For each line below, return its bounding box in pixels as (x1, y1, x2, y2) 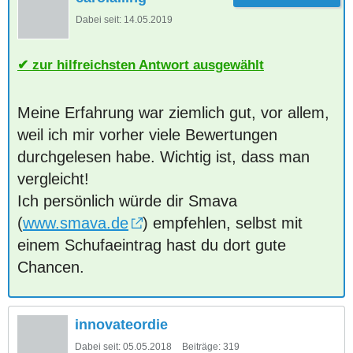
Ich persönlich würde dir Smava (17, 192, 237, 210)
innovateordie (75, 317, 168, 333)
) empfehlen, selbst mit (143, 214, 303, 232)
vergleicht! (17, 170, 89, 188)
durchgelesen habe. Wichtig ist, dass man (17, 148, 310, 165)
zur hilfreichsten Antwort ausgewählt (32, 57, 264, 72)
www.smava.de (23, 214, 128, 232)
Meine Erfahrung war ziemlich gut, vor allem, (17, 104, 329, 121)
